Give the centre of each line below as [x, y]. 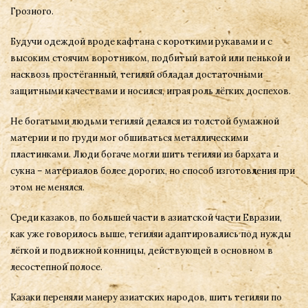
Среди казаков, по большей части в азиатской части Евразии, [146, 218]
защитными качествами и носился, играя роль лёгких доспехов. [151, 91]
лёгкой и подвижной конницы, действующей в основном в [142, 251]
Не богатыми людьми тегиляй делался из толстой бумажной [145, 121]
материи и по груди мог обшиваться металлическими [129, 138]
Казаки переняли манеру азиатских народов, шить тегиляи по [146, 297]
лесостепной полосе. [56, 267]
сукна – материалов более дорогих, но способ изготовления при [153, 171]
